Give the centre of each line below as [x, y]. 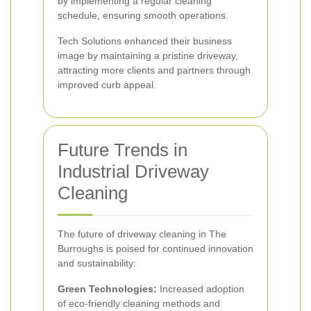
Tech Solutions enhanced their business [145, 41]
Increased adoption [201, 289]
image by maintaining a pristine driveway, [148, 56]
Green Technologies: [107, 289]
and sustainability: [97, 263]
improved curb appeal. [107, 85]
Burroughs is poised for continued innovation [155, 249]
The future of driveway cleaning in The [142, 234]
